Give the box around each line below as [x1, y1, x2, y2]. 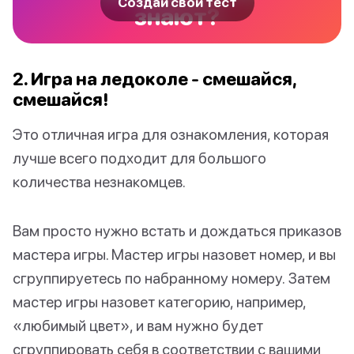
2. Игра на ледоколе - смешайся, [13, 68, 296, 90]
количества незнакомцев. [13, 172, 186, 191]
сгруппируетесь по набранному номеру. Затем [13, 269, 330, 288]
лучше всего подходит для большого [13, 149, 266, 168]
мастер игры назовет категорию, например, [13, 292, 306, 311]
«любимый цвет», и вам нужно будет [13, 316, 263, 335]
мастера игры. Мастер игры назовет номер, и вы [13, 245, 336, 264]
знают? [134, 2, 220, 31]
